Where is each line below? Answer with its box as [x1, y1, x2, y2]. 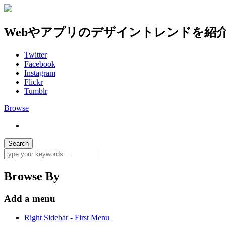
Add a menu [4, 193, 55, 204]
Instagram [24, 68, 55, 77]
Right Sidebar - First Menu [24, 213, 109, 222]
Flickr [24, 77, 43, 86]
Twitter [24, 50, 47, 59]
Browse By [4, 169, 60, 183]
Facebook [24, 59, 55, 68]
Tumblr [24, 86, 47, 95]
